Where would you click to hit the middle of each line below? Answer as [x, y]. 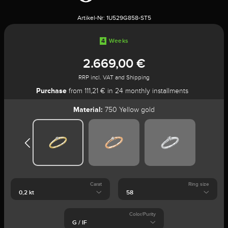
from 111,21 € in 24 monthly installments [127, 91]
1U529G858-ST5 [129, 18]
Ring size [199, 184]
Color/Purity [142, 214]
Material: [88, 109]
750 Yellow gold [129, 110]
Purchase [51, 91]
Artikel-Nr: [91, 18]
